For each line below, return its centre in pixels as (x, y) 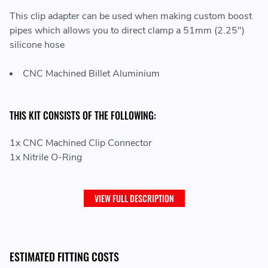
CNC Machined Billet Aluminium (91, 74)
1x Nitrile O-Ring (46, 158)
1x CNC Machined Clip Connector (81, 143)
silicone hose (37, 45)
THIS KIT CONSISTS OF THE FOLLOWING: (83, 116)
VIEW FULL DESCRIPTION (134, 199)
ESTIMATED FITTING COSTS (64, 257)
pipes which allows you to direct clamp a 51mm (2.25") (127, 31)
